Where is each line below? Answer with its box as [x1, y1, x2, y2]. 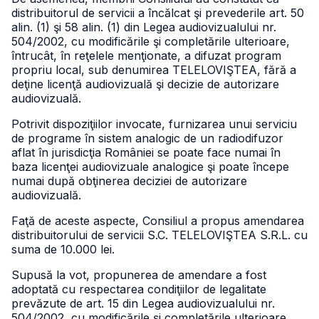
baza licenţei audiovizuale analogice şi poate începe [11, 159, 289, 174]
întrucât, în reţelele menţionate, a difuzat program [11, 48, 281, 63]
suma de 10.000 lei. [11, 242, 115, 256]
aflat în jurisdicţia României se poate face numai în [11, 145, 281, 159]
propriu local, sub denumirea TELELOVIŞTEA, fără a [11, 63, 296, 77]
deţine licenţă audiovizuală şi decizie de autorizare [11, 77, 279, 91]
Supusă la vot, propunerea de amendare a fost [11, 268, 266, 282]
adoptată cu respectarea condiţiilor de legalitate [11, 282, 266, 296]
